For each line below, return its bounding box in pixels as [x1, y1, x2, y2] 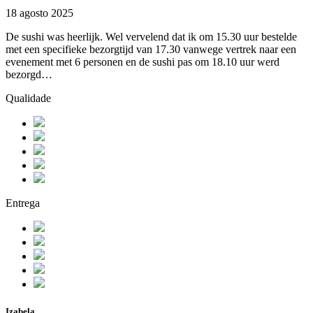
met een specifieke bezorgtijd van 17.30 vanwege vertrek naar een [6, 43, 296, 55]
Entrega [6, 196, 40, 209]
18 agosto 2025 [6, 6, 73, 19]
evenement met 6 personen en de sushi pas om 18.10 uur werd [6, 55, 279, 68]
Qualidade [6, 92, 51, 104]
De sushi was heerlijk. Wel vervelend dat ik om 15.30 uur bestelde [6, 30, 297, 43]
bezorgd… [6, 68, 52, 80]
